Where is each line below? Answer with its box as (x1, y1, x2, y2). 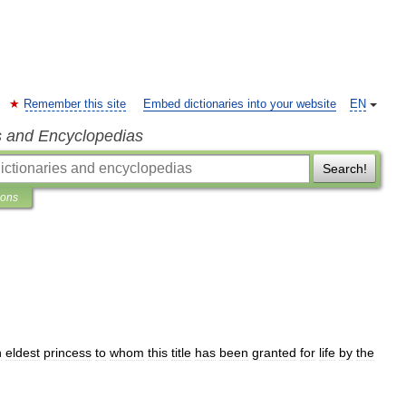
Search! (322, 161, 367, 176)
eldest (5, 345, 40, 360)
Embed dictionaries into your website (143, 98, 336, 111)
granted (252, 345, 296, 360)
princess (43, 345, 92, 360)
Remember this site (24, 98, 126, 111)
